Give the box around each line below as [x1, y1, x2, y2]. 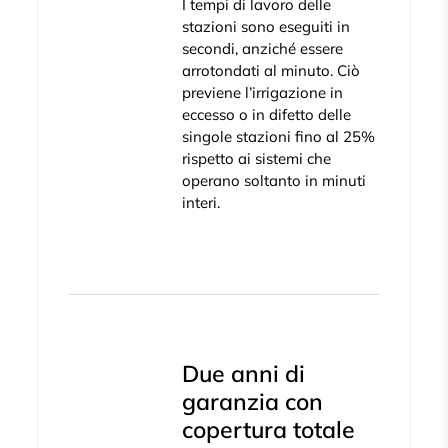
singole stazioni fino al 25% [182, 127, 376, 147]
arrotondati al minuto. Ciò [182, 61, 361, 81]
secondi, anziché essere [182, 39, 344, 59]
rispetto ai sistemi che [182, 149, 332, 169]
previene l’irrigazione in [182, 83, 344, 103]
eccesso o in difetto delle [182, 105, 352, 125]
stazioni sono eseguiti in [182, 17, 351, 37]
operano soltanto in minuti [182, 171, 367, 191]
